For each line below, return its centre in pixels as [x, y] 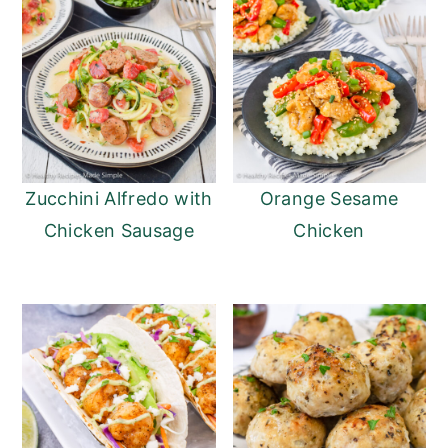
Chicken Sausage [119, 230]
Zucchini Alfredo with [119, 198]
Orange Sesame [329, 198]
